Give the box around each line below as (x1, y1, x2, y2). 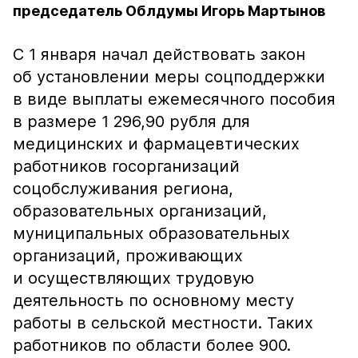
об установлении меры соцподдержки (13, 67, 325, 86)
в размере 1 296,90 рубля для (13, 112, 250, 131)
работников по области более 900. (13, 336, 291, 355)
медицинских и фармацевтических (13, 134, 300, 153)
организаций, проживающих (13, 246, 243, 265)
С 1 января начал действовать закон (13, 45, 305, 64)
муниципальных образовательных (13, 224, 290, 243)
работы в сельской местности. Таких (13, 313, 313, 332)
